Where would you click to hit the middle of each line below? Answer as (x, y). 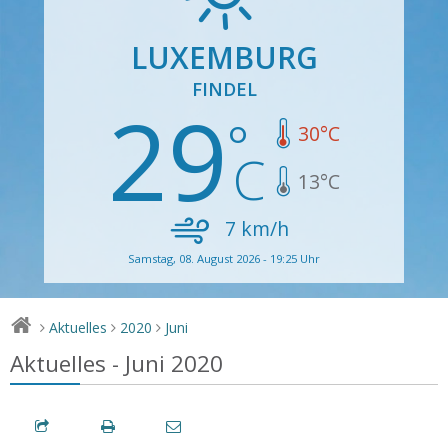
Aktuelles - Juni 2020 (116, 363)
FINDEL (224, 88)
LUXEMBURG (224, 57)
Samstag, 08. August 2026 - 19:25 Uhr (224, 258)
